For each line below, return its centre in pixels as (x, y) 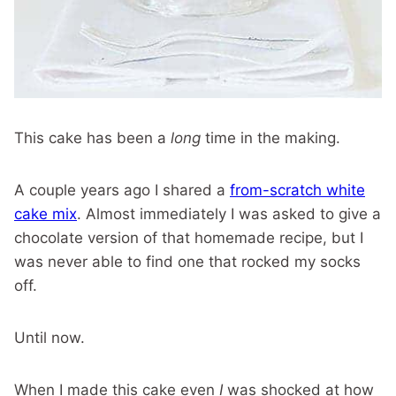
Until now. (49, 338)
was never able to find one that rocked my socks (187, 262)
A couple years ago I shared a (122, 190)
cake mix (46, 214)
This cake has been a (92, 138)
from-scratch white (297, 190)
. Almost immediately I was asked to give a (229, 214)
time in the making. (270, 138)
